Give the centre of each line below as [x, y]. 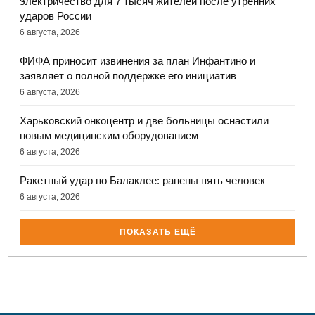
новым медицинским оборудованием [109, 136]
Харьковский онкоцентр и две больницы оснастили [144, 121]
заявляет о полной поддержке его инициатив [128, 76]
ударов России [56, 16]
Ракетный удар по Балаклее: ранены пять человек [143, 181]
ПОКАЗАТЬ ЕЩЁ [157, 232]
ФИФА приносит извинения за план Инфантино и [138, 61]
